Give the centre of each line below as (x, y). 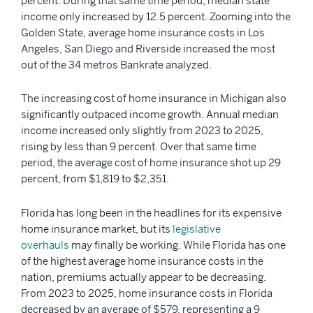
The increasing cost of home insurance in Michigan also (154, 99)
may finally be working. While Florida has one (177, 245)
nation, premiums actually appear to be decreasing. (144, 277)
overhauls (45, 245)
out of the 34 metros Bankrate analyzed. (117, 64)
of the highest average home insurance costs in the (142, 261)
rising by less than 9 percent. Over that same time (139, 147)
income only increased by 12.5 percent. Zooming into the (156, 16)
